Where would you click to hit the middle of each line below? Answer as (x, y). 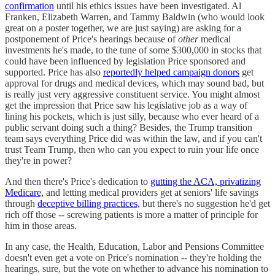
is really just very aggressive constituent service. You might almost (132, 94)
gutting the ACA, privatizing (206, 181)
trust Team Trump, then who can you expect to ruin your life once (132, 149)
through (21, 203)
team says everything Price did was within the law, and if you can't (134, 138)
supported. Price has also (54, 72)
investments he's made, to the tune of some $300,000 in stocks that (133, 50)
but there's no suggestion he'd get (205, 203)
